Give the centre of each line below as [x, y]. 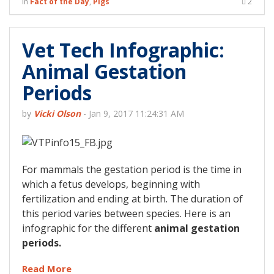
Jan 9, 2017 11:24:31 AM [136, 114]
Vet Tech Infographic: [123, 50]
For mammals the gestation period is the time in [132, 170]
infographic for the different [88, 228]
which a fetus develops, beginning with [111, 184]
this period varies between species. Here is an [126, 214]
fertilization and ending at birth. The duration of [132, 199]
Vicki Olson [57, 114]
